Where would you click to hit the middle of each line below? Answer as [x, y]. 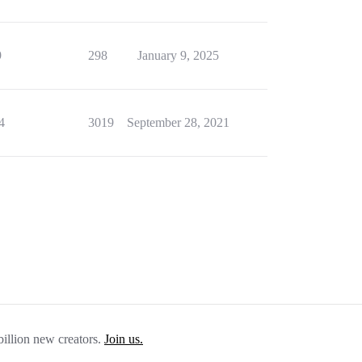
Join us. [124, 339]
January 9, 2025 [178, 55]
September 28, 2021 [178, 122]
